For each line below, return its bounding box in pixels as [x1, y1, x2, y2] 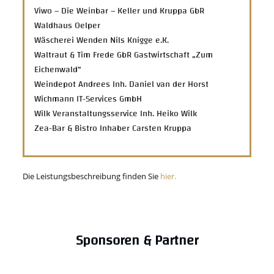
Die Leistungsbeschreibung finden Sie [23, 171, 161, 182]
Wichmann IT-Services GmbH [34, 91, 143, 107]
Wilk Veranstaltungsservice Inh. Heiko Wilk [140, 105, 198, 122]
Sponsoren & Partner [76, 228, 198, 253]
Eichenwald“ [34, 61, 82, 78]
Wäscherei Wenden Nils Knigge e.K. [34, 32, 169, 48]
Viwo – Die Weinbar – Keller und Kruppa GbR [34, 2, 205, 19]
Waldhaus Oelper [34, 17, 101, 34]
